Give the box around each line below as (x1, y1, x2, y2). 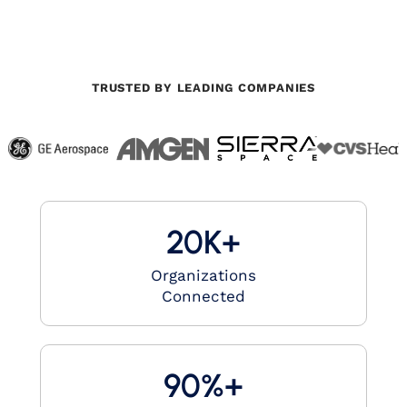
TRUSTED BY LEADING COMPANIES (92, 81, 315, 94)
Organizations (151, 266, 256, 284)
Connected (162, 287, 245, 305)
